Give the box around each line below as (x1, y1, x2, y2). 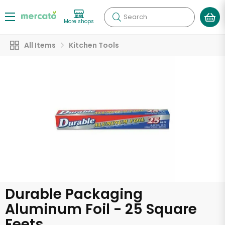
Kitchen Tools (69, 40, 119, 50)
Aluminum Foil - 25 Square (5, 199, 197, 219)
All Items (24, 40, 56, 50)
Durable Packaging (5, 184, 143, 204)
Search (124, 12, 147, 22)
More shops (64, 17, 94, 25)
